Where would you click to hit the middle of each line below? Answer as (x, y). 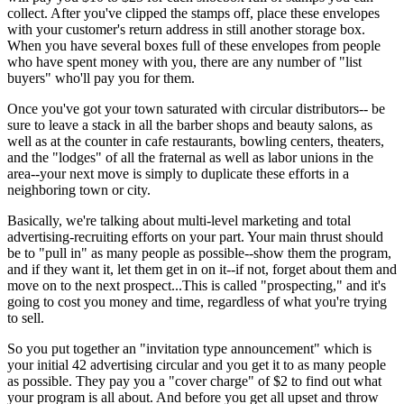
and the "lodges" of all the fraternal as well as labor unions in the (190, 157)
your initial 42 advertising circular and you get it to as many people (197, 365)
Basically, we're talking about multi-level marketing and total (179, 220)
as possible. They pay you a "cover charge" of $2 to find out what (194, 381)
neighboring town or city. (79, 190)
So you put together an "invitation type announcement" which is (189, 349)
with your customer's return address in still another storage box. (186, 29)
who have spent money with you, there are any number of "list (184, 62)
